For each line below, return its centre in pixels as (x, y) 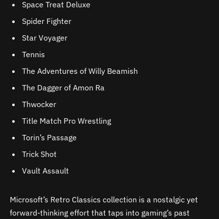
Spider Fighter (47, 21)
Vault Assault (45, 171)
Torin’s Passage (49, 138)
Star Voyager (45, 38)
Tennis (33, 55)
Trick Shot (39, 154)
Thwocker (39, 104)
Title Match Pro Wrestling (66, 121)
